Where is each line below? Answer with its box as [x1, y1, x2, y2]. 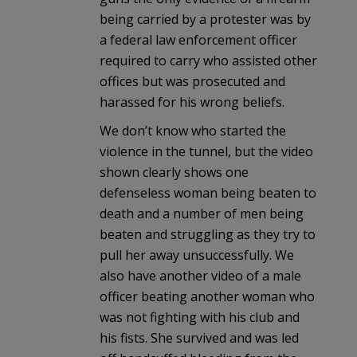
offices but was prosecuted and [100, 72, 285, 90]
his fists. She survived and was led [100, 328, 299, 347]
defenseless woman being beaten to [100, 183, 316, 202]
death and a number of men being [100, 204, 304, 222]
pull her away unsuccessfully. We [100, 245, 294, 264]
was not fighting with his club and [100, 308, 300, 326]
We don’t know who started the [100, 121, 286, 139]
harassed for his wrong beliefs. [100, 92, 284, 111]
